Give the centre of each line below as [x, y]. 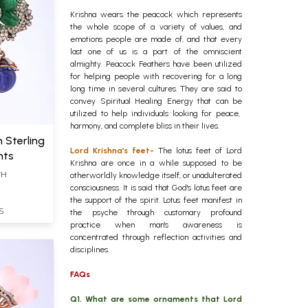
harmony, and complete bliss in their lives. [145, 126]
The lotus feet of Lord [198, 151]
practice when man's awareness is [156, 225]
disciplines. [90, 250]
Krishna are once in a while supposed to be [156, 163]
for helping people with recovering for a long [156, 76]
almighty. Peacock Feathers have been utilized [156, 64]
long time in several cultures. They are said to [156, 89]
